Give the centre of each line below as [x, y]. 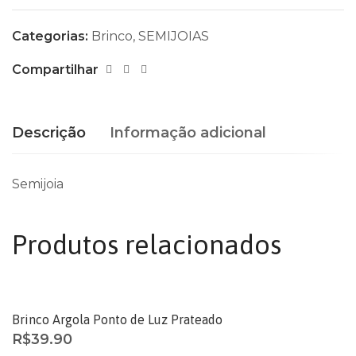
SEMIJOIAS [174, 36]
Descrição [49, 133]
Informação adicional [188, 133]
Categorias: [52, 36]
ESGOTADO [58, 310]
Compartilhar [55, 69]
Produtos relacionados [147, 244]
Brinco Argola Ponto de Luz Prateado [117, 319]
